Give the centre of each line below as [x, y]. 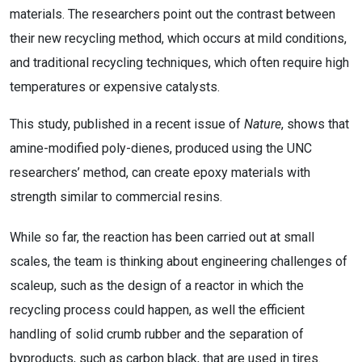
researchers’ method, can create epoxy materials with [160, 173]
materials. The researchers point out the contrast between [173, 14]
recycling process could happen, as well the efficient [157, 310]
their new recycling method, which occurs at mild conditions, [178, 38]
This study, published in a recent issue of [127, 124]
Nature [263, 124]
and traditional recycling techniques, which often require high [179, 63]
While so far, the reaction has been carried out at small [162, 237]
